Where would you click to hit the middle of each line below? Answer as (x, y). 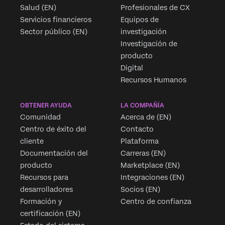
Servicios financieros (56, 20)
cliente (32, 141)
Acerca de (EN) (146, 117)
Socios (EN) (140, 190)
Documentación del (54, 153)
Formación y (41, 202)
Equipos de (140, 20)
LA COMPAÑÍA (142, 106)
